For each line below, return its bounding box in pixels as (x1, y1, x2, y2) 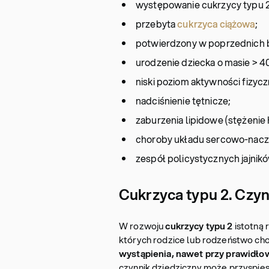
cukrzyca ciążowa (177, 17, 255, 31)
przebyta (136, 17, 178, 31)
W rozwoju (119, 219, 166, 232)
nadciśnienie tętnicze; (136, 94, 231, 107)
